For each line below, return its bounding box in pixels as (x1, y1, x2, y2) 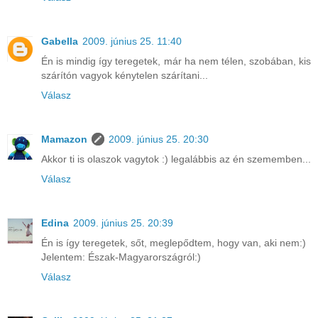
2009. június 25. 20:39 (73, 217, 173, 229)
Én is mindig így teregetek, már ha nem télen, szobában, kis (41, 55, 311, 67)
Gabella (41, 35, 78, 48)
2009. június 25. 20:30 (109, 133, 209, 146)
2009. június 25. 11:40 (82, 35, 182, 48)
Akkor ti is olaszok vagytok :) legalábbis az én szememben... (41, 153, 311, 165)
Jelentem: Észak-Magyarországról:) (41, 251, 201, 263)
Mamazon (41, 133, 87, 146)
